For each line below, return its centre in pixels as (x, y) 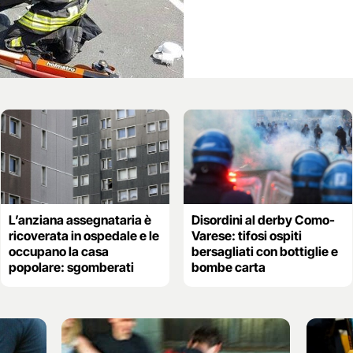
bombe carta (228, 267)
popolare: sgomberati (71, 267)
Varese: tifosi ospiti (246, 235)
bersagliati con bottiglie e (264, 251)
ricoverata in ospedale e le (84, 235)
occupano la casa (58, 251)
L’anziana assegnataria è (80, 219)
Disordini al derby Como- (263, 219)
